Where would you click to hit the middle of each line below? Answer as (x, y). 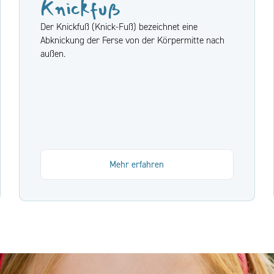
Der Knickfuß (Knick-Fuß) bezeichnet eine (119, 27)
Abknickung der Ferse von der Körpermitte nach (132, 40)
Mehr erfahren (137, 164)
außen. (53, 54)
